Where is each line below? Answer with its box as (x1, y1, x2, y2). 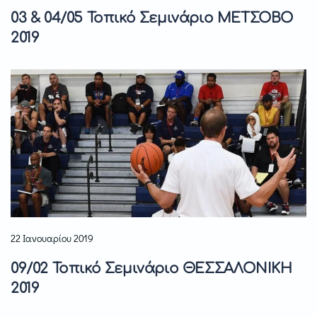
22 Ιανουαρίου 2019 (11, 231, 93, 246)
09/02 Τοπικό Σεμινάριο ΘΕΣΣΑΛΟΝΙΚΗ (11, 260, 292, 277)
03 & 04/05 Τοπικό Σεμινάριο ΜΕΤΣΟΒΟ (11, 10, 293, 27)
